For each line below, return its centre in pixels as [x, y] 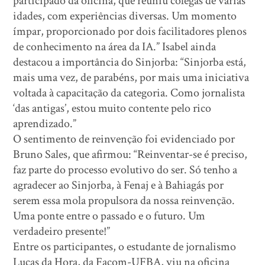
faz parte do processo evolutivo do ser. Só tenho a [125, 170]
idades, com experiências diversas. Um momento [125, 16]
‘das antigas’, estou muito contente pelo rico [112, 108]
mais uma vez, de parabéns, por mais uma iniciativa [131, 77]
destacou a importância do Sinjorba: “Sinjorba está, [130, 62]
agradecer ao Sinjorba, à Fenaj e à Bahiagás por [119, 185]
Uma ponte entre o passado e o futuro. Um [109, 216]
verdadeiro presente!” [62, 231]
